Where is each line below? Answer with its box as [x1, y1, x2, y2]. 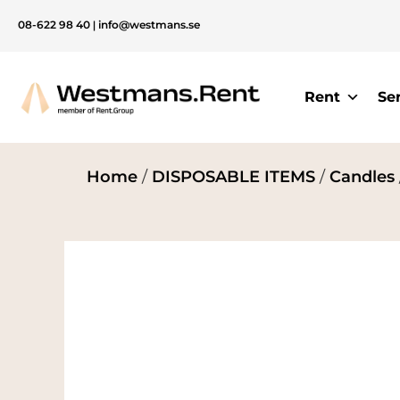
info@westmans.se [98, 18, 200, 31]
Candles [329, 166, 395, 187]
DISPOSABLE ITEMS [152, 166, 315, 187]
